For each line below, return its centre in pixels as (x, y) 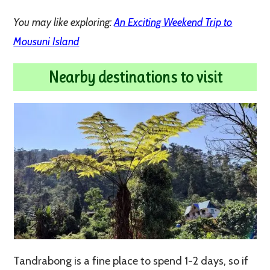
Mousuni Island (46, 41)
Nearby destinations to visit (135, 77)
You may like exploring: (64, 22)
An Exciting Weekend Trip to (173, 22)
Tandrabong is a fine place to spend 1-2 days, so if (131, 261)
